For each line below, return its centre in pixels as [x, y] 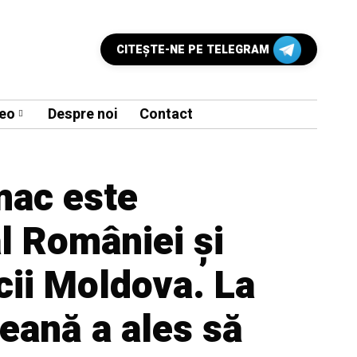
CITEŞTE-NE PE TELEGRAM [193, 50]
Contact [166, 114]
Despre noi [83, 114]
